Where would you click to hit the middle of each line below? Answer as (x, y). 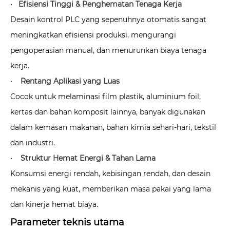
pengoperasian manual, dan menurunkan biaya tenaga (108, 50)
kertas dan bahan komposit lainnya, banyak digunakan (108, 112)
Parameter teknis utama (67, 222)
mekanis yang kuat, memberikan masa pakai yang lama (111, 189)
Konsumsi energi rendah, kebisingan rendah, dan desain (110, 173)
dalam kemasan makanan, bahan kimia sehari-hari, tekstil (113, 127)
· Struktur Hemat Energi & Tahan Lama (83, 158)
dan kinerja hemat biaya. (54, 204)
